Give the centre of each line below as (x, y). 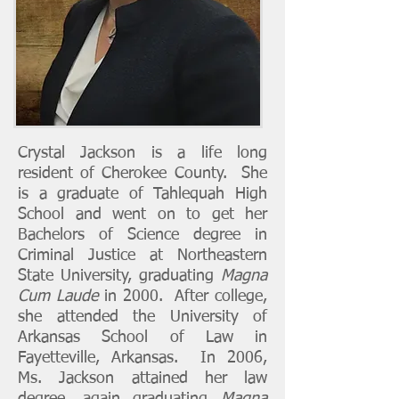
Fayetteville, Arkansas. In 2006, (142, 358)
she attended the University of (142, 317)
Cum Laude (61, 297)
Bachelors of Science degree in (142, 235)
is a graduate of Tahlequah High (142, 194)
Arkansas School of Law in (142, 338)
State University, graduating (119, 276)
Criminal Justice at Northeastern (142, 256)
